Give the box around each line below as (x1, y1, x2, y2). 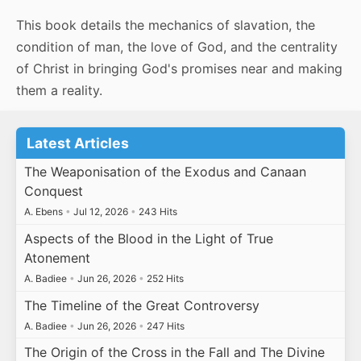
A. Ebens (23, 205, 65, 218)
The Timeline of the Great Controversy (23, 297, 259, 313)
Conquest (23, 183, 83, 200)
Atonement (23, 250, 90, 267)
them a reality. (16, 82, 102, 99)
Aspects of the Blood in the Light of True (23, 230, 273, 247)
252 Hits (143, 272, 184, 285)
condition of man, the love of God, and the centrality (16, 39, 338, 56)
